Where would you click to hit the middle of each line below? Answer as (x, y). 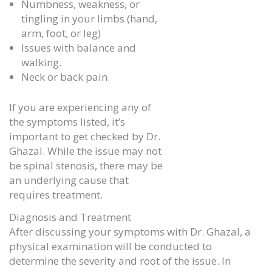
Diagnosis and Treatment (70, 217)
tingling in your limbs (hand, (89, 19)
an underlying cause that (69, 180)
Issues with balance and (79, 48)
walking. (42, 63)
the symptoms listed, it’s (67, 121)
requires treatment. (57, 194)
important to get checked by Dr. (85, 136)
